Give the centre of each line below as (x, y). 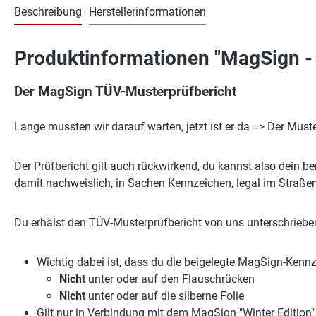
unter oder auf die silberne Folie (166, 296)
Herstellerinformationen (147, 12)
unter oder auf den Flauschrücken (171, 279)
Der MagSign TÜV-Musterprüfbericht (125, 92)
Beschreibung (48, 12)
